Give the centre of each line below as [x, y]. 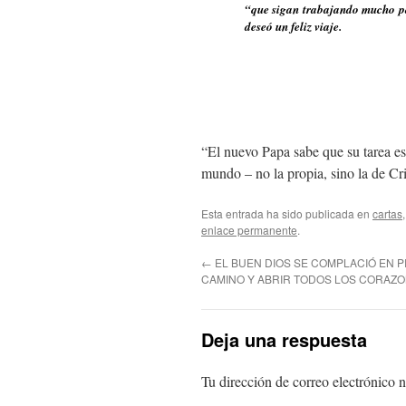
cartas [387, 213]
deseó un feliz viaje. [293, 26]
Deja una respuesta [284, 339]
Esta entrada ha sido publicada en [287, 213]
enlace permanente [249, 230]
